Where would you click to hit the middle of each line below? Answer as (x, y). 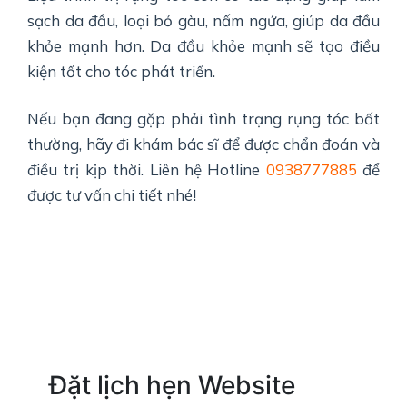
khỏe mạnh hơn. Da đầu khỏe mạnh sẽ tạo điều (203, 46)
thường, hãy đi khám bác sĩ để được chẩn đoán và (203, 144)
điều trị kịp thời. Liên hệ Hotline (147, 170)
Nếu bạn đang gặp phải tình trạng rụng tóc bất (203, 119)
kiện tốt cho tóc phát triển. (121, 72)
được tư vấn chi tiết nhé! (112, 195)
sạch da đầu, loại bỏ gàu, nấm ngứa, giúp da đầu (203, 21)
